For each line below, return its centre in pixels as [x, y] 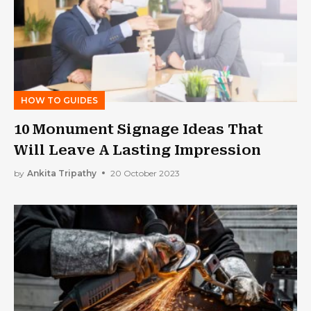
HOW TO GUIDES [59, 101]
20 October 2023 [145, 173]
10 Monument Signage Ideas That [138, 129]
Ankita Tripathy [62, 173]
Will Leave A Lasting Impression [137, 150]
